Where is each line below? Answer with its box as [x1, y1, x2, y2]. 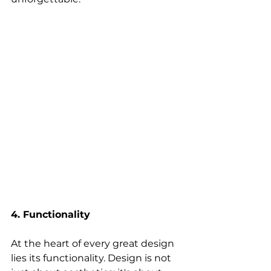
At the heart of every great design [11, 237, 177, 249]
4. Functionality [11, 208, 90, 220]
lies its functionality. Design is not [11, 252, 174, 264]
